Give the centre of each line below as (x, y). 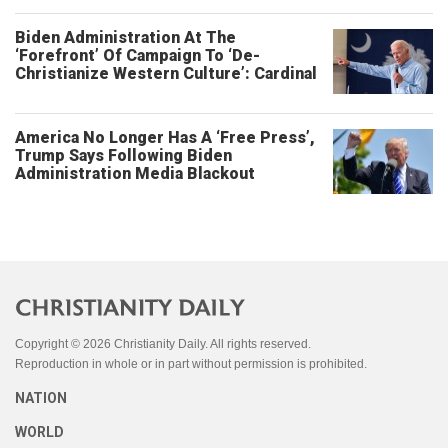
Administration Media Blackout (135, 173)
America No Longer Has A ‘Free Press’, (165, 137)
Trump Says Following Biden (123, 155)
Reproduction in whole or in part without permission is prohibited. (191, 364)
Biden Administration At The (125, 37)
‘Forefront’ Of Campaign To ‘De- (137, 55)
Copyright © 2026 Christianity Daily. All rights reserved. (163, 344)
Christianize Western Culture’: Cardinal (166, 73)
